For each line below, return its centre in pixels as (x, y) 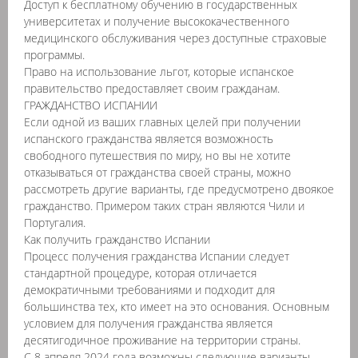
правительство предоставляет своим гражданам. (152, 88)
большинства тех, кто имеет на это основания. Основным (177, 306)
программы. (54, 55)
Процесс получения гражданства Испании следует (157, 256)
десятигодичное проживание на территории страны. (162, 340)
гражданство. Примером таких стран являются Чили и (164, 206)
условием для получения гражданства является (148, 323)
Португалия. (55, 223)
